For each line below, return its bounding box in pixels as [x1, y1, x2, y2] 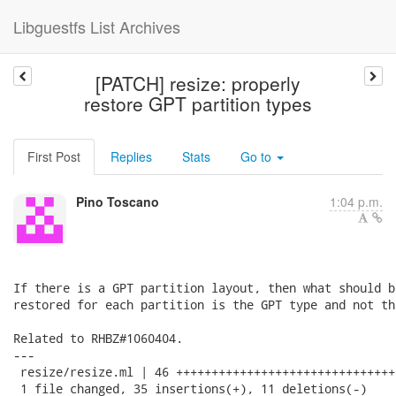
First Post [27, 148, 80, 165]
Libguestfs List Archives [13, 15, 180, 38]
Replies [110, 148, 152, 165]
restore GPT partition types [83, 90, 312, 117]
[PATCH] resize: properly [95, 70, 301, 96]
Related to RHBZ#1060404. [13, 330, 183, 346]
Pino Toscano [76, 193, 159, 210]
